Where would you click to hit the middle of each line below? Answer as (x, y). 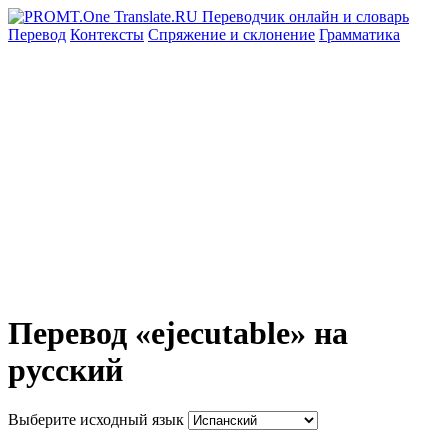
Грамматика (359, 34)
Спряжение (189, 34)
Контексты (107, 34)
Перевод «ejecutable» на (178, 333)
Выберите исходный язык (96, 419)
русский (65, 370)
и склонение (272, 34)
